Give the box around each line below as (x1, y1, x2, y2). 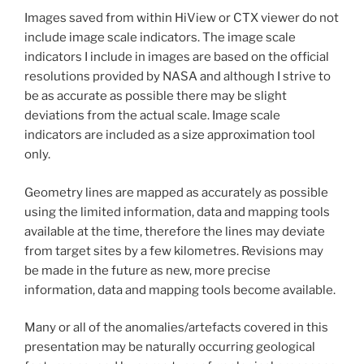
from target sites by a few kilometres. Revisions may (24, 243, 323, 258)
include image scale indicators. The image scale (24, 30, 296, 45)
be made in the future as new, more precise (24, 262, 271, 278)
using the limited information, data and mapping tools (24, 204, 330, 219)
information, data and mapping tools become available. (24, 282, 336, 297)
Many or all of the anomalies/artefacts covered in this (24, 320, 328, 336)
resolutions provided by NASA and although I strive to (24, 69, 331, 84)
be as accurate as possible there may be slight (24, 89, 287, 104)
